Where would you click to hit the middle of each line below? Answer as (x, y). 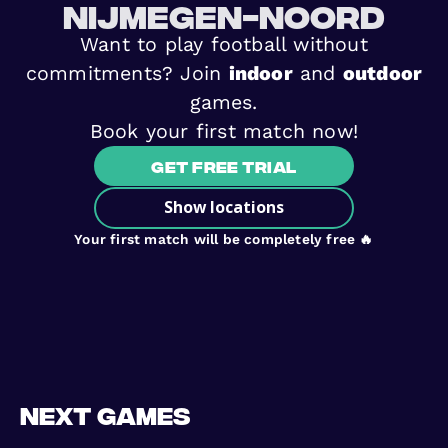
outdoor (382, 73)
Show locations (224, 207)
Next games (104, 414)
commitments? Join (127, 73)
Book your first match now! (224, 131)
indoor (260, 73)
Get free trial (224, 165)
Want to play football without (224, 44)
